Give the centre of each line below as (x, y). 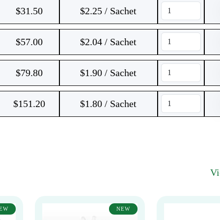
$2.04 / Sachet (108, 42)
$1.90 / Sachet (108, 73)
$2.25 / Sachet (108, 11)
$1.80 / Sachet (108, 104)
